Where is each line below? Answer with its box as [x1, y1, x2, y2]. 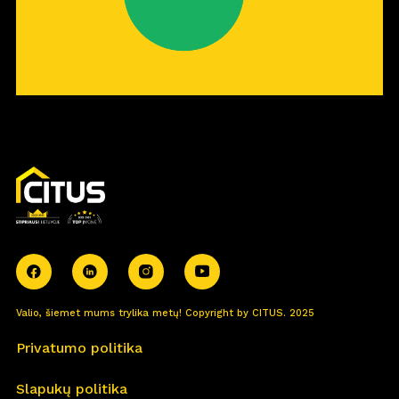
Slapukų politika [15, 379, 127, 397]
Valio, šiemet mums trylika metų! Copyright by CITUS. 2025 [15, 306, 314, 319]
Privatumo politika [15, 338, 142, 356]
